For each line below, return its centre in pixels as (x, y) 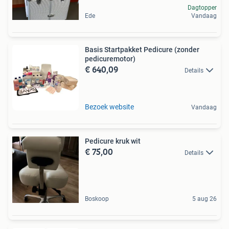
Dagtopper (202, 7)
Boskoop (97, 199)
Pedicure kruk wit (113, 141)
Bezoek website (109, 107)
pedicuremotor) (110, 59)
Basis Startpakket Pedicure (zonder (142, 49)
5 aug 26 (204, 199)
